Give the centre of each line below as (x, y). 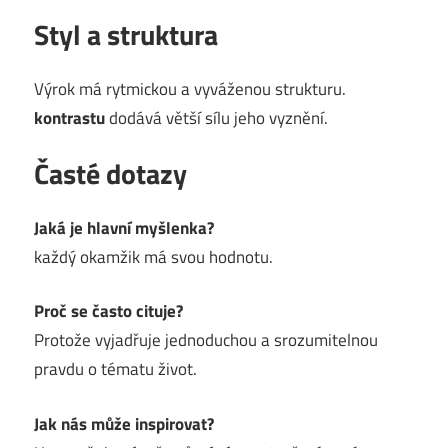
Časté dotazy (110, 173)
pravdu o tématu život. (115, 369)
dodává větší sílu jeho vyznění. (216, 117)
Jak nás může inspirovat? (124, 423)
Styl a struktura (126, 34)
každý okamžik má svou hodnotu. (153, 256)
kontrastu (69, 117)
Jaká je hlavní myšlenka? (124, 227)
